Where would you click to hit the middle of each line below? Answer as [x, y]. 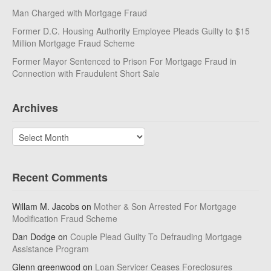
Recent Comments [60, 178]
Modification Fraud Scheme [65, 219]
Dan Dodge [34, 237]
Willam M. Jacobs [46, 207]
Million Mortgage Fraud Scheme [73, 43]
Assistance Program [51, 249]
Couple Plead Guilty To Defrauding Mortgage [156, 237]
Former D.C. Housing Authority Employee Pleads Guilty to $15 [131, 31]
